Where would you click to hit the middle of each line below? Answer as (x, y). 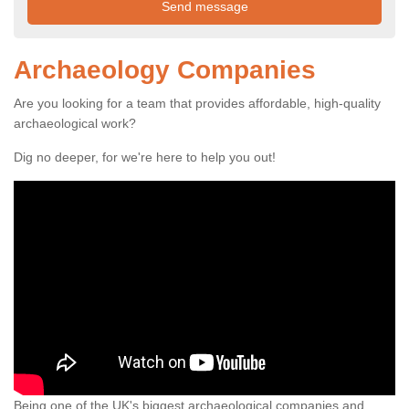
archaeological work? (77, 124)
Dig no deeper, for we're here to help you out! (147, 157)
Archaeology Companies (165, 70)
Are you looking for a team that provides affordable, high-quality (197, 104)
